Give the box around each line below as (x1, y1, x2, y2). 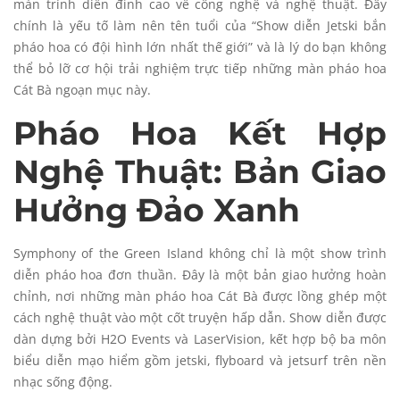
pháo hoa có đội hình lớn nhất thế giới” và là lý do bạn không (13, 37, 387, 55)
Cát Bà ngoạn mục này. (13, 80, 151, 98)
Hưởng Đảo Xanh (13, 189, 300, 229)
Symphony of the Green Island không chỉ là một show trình (13, 244, 387, 262)
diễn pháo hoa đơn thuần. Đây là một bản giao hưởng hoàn (13, 265, 387, 283)
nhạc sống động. (13, 372, 112, 390)
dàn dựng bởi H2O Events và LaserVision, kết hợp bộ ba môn (13, 329, 387, 347)
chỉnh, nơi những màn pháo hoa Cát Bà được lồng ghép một (13, 287, 387, 304)
